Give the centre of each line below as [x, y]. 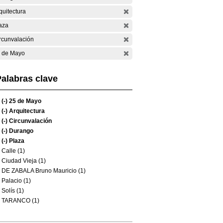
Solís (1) [13, 191]
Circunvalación [30, 121]
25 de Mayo [24, 101]
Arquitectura [26, 111]
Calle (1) [13, 151]
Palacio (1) [16, 181]
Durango [20, 131]
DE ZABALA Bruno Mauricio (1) [44, 171]
